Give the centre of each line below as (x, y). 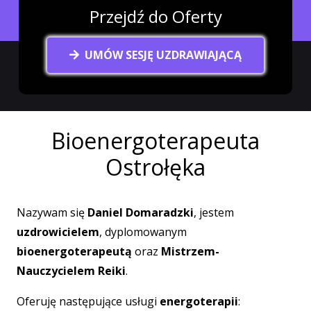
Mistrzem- (190, 251)
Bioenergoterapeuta (155, 140)
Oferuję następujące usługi (88, 301)
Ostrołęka (155, 167)
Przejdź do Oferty (155, 17)
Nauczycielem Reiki (71, 270)
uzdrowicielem (58, 232)
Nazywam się (52, 212)
